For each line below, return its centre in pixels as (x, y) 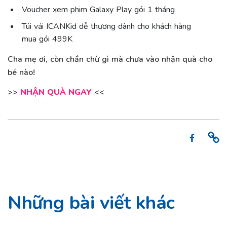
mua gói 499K (47, 39)
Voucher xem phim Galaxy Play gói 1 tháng (98, 10)
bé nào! (21, 72)
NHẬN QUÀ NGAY (56, 92)
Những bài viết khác (91, 203)
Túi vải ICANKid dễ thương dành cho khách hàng (106, 27)
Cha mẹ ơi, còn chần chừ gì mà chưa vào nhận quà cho (110, 59)
